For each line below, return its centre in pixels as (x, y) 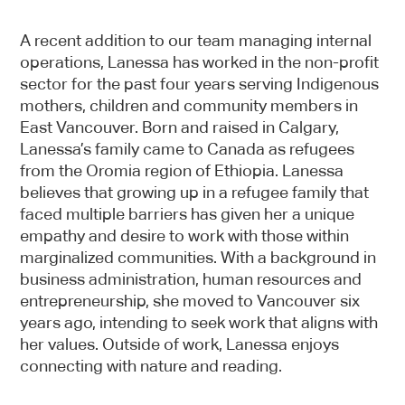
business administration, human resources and (191, 279)
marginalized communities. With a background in (198, 257)
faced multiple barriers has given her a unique (188, 214)
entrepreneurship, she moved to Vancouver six (190, 301)
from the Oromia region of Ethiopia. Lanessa (182, 170)
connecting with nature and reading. (151, 366)
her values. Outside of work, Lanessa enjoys (180, 344)
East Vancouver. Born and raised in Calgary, (180, 127)
